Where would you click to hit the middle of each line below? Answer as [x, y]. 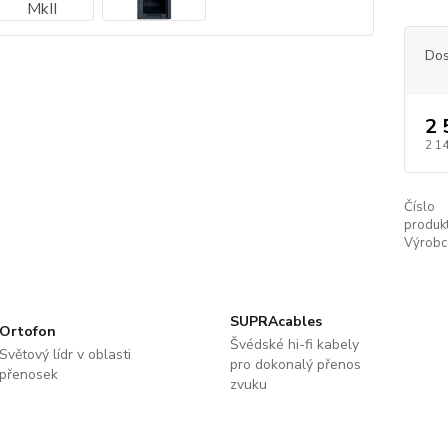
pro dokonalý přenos [295, 364]
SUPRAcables [275, 321]
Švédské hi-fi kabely [294, 344]
